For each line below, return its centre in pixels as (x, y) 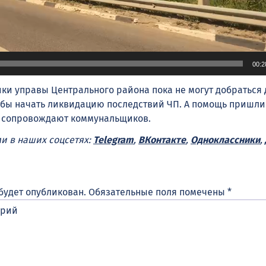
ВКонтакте (162, 140)
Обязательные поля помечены (158, 192)
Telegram (113, 140)
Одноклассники (225, 140)
